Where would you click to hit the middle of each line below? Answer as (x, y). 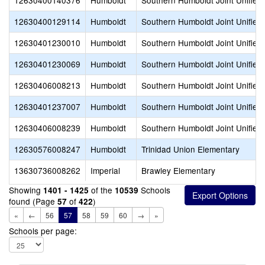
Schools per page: (43, 231)
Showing (26, 190)
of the (102, 190)
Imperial (105, 170)
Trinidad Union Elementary (190, 149)
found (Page (33, 201)
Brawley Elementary (178, 170)
